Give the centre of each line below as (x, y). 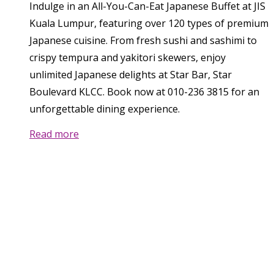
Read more (54, 134)
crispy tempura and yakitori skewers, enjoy (128, 58)
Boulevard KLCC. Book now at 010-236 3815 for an (144, 92)
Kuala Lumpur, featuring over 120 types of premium (149, 24)
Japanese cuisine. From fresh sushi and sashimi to (143, 41)
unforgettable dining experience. (105, 109)
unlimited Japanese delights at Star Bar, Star (131, 75)
